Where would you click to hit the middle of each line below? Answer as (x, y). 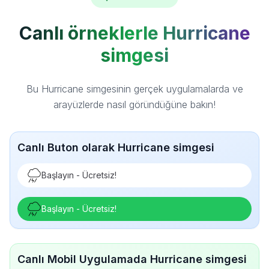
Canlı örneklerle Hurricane (134, 33)
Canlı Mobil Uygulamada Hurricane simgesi (132, 259)
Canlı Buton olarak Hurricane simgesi (116, 147)
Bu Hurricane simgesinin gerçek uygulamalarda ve (134, 89)
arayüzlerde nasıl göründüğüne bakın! (134, 104)
